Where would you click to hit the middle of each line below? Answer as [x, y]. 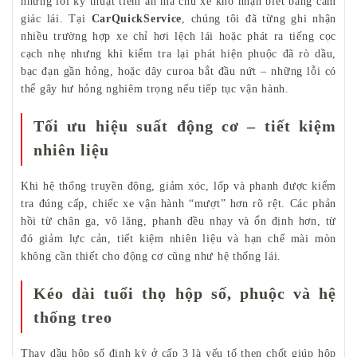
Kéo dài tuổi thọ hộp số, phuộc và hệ [185, 294]
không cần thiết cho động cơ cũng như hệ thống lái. [151, 257]
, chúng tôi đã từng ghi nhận [259, 19]
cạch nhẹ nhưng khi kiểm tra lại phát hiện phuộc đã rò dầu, [178, 54]
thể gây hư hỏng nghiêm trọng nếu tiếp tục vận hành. [155, 89]
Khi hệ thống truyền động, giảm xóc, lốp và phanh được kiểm [178, 186]
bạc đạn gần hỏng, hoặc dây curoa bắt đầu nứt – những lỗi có [178, 72]
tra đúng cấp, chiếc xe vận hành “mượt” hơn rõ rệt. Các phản [178, 204]
